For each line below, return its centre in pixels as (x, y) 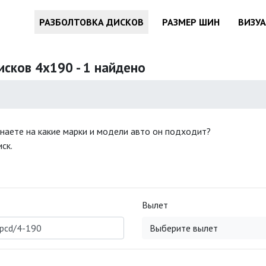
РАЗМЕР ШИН (191, 22)
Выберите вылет (184, 228)
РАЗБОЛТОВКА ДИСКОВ (91, 22)
